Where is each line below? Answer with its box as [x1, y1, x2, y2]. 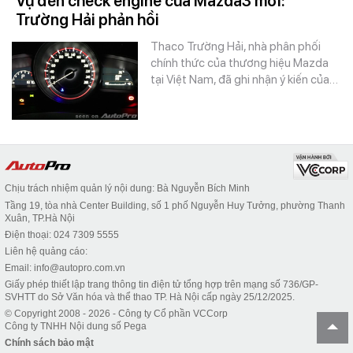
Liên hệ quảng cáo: [5, 246, 87, 257]
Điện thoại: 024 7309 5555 [5, 229, 119, 240]
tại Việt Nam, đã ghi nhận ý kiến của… [150, 72, 338, 87]
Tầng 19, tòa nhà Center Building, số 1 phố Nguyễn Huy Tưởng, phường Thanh [5, 200, 345, 211]
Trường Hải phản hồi [16, 10, 159, 29]
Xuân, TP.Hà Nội [5, 213, 75, 224]
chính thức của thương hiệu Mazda [150, 56, 329, 70]
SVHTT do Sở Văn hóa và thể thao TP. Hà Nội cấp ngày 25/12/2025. [5, 292, 295, 303]
